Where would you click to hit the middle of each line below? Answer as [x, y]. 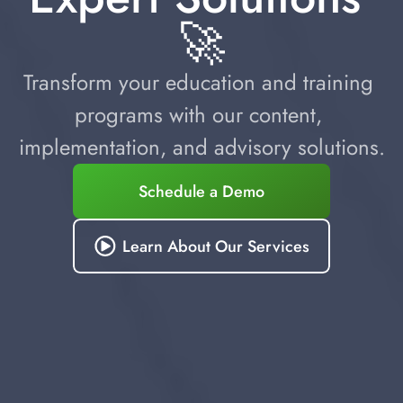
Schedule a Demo [201, 191]
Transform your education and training [198, 83]
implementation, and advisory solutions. [201, 148]
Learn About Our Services [215, 246]
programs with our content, [198, 115]
